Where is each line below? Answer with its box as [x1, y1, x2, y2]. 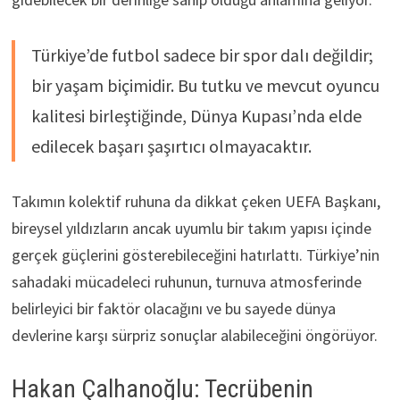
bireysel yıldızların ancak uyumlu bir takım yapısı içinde [11, 218, 371, 239]
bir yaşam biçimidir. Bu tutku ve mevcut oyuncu [30, 74, 379, 97]
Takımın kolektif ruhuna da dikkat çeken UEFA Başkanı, [11, 191, 380, 212]
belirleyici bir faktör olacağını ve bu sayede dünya [11, 298, 336, 320]
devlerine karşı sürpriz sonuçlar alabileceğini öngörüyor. [11, 325, 378, 346]
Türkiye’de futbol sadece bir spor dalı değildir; [30, 44, 373, 67]
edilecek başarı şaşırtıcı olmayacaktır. [30, 135, 312, 158]
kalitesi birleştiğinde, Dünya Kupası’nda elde [30, 104, 362, 128]
